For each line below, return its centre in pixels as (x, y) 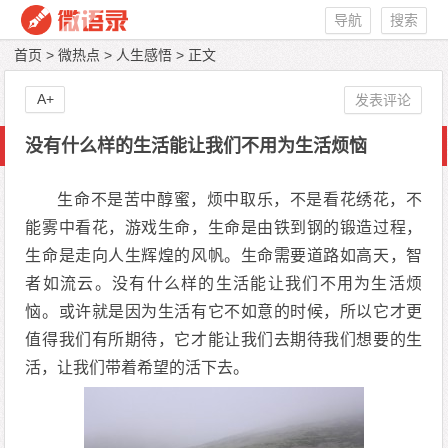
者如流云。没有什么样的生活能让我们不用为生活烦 (224, 283)
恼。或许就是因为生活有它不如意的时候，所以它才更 (224, 311)
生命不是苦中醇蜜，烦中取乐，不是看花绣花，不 (240, 199)
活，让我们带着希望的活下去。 (137, 367)
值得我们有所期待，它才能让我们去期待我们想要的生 (224, 339)
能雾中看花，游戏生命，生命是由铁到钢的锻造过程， (224, 227)
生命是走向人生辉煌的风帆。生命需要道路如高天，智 (224, 255)
